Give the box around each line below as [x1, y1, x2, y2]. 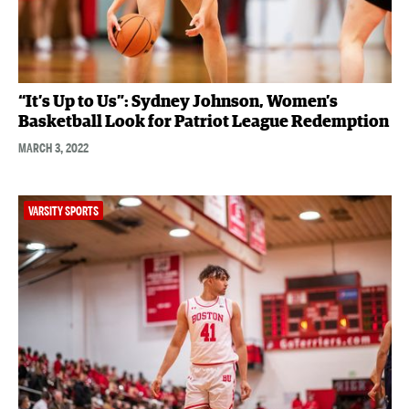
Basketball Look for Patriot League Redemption [17, 113, 389, 131]
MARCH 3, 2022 [17, 139, 89, 156]
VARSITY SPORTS [27, 204, 99, 218]
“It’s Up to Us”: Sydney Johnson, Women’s [17, 93, 338, 110]
